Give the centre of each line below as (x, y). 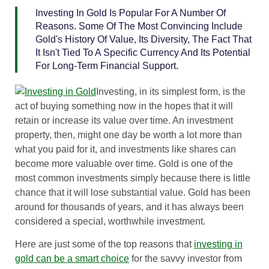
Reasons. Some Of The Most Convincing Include (139, 26)
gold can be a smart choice (72, 259)
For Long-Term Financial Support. (107, 65)
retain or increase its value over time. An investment (124, 120)
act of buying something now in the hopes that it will (124, 106)
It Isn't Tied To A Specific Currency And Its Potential (143, 52)
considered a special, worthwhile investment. (110, 221)
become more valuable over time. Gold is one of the (124, 163)
